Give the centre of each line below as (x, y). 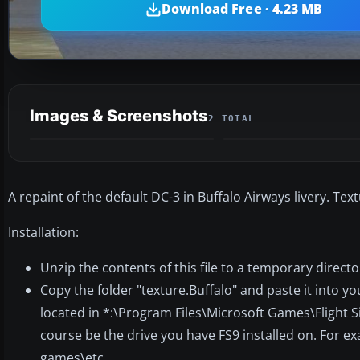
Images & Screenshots (119, 115)
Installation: (43, 232)
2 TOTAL (232, 118)
